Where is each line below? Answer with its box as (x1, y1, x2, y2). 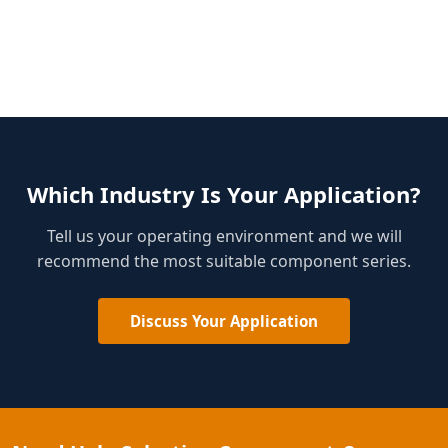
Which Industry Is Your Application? (27, 179, 421, 210)
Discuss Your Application (130, 311, 318, 332)
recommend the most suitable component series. (37, 250, 411, 273)
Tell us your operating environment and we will (46, 225, 402, 248)
